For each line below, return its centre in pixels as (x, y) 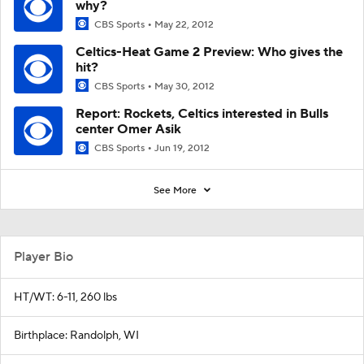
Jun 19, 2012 (182, 149)
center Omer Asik (128, 130)
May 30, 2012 (184, 87)
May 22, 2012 (184, 25)
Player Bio (43, 256)
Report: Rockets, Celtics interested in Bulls (202, 114)
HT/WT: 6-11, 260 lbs (65, 297)
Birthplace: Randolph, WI (76, 335)
